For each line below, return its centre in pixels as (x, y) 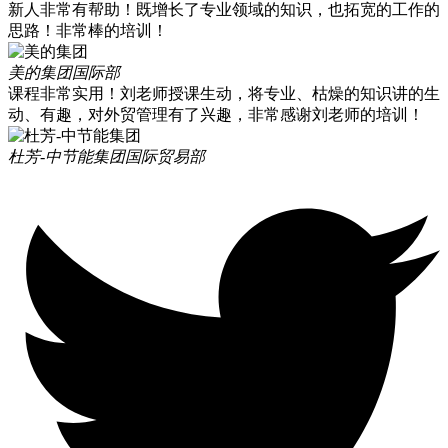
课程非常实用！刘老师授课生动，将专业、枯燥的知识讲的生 (224, 94)
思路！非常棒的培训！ (88, 31)
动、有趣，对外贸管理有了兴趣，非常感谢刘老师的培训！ (216, 115)
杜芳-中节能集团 (66, 157)
